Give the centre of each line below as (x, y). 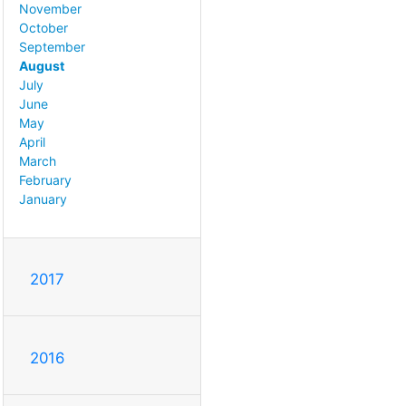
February (45, 180)
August (42, 66)
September (52, 47)
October (43, 28)
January (43, 199)
